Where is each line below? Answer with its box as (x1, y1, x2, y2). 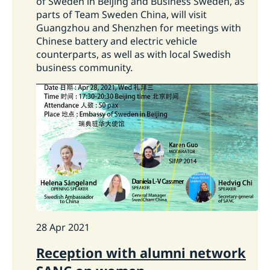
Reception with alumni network (36, 243, 246, 262)
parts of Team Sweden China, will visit (36, 7, 207, 21)
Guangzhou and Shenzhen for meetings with (36, 20, 241, 34)
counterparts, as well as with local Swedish (36, 47, 231, 61)
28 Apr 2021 (36, 221, 90, 234)
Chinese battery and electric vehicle (36, 34, 197, 48)
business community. (36, 60, 145, 74)
